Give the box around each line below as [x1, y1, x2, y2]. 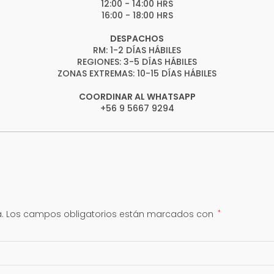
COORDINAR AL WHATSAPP [78, 91, 196, 103]
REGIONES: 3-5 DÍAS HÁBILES [77, 56, 197, 68]
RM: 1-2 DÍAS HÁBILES [93, 44, 181, 56]
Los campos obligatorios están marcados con [6, 208, 217, 220]
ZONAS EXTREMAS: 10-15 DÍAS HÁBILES [57, 67, 217, 80]
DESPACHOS [110, 32, 164, 45]
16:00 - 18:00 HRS [101, 9, 173, 21]
